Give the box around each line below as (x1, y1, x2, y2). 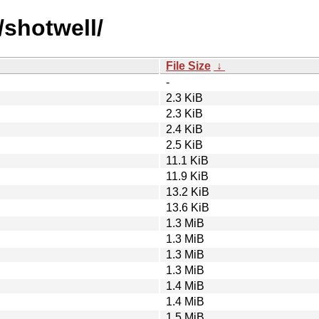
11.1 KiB (166, 154, 209, 167)
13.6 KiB (166, 201, 209, 214)
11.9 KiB (166, 169, 209, 182)
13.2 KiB (166, 185, 209, 198)
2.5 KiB (166, 138, 203, 151)
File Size (166, 59, 211, 72)
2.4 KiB (166, 122, 203, 135)
